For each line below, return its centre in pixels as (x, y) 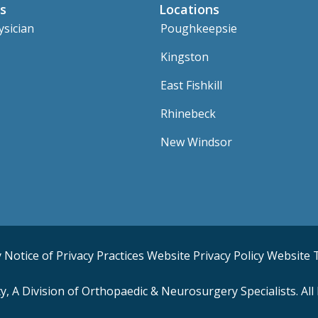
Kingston (185, 56)
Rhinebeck (188, 113)
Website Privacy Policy (205, 255)
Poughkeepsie (199, 28)
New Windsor (196, 142)
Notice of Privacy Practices (74, 255)
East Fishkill (191, 85)
